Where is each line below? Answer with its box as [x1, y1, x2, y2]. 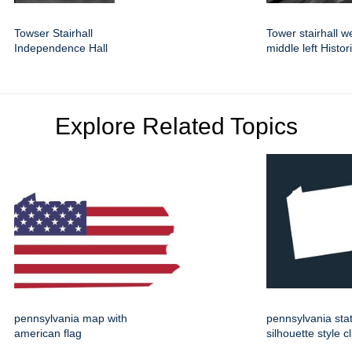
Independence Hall [14, 42, 108, 55]
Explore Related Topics [54, 113, 298, 140]
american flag [14, 327, 82, 340]
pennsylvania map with [14, 312, 127, 325]
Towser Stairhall [14, 27, 93, 40]
